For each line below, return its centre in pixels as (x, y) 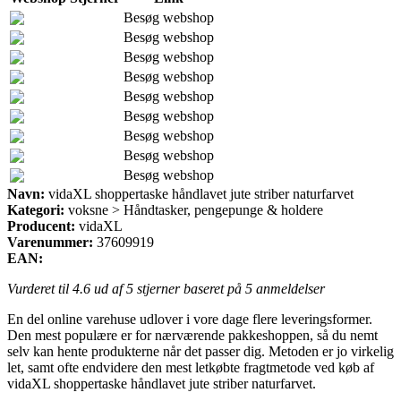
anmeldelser (289, 288)
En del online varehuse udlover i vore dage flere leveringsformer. (190, 319)
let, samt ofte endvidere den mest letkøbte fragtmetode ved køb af (191, 367)
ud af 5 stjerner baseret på (168, 288)
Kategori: (36, 209)
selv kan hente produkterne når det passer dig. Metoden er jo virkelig (200, 351)
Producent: (41, 226)
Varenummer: (50, 242)
